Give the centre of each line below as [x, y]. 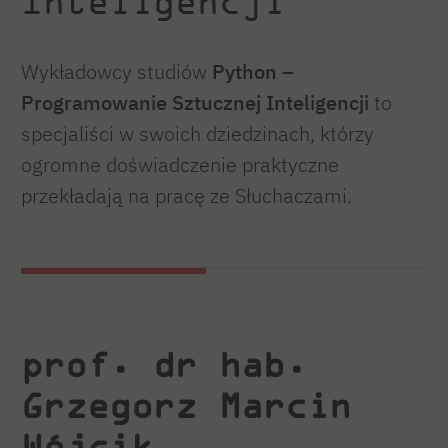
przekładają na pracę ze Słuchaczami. [186, 196]
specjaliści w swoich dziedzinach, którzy [197, 134]
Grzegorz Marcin [186, 405]
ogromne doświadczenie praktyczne [180, 165]
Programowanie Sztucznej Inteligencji [195, 103]
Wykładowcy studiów [116, 72]
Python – [253, 72]
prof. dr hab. [164, 364]
